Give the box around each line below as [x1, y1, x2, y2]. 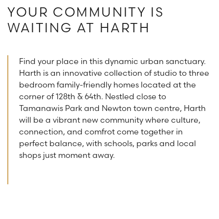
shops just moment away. [19, 150, 117, 160]
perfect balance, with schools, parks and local [19, 138, 196, 149]
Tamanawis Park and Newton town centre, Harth [19, 103, 206, 113]
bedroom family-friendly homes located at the [19, 80, 196, 90]
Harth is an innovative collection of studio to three [19, 68, 209, 78]
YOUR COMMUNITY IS [7, 4, 164, 21]
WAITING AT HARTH [7, 20, 151, 36]
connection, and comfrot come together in [19, 127, 183, 137]
